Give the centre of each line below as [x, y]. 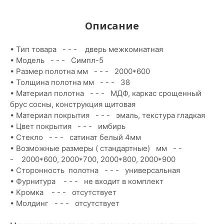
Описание [112, 26]
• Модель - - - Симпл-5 [57, 60]
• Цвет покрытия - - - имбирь [68, 126]
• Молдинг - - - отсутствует [65, 203]
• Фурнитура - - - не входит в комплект [87, 181]
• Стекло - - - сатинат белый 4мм [75, 137]
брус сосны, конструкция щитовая [73, 104]
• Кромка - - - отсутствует [63, 192]
